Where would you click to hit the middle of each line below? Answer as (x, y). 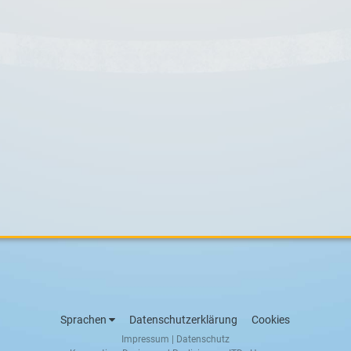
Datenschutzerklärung (184, 319)
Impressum (145, 339)
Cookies (271, 319)
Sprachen (85, 319)
